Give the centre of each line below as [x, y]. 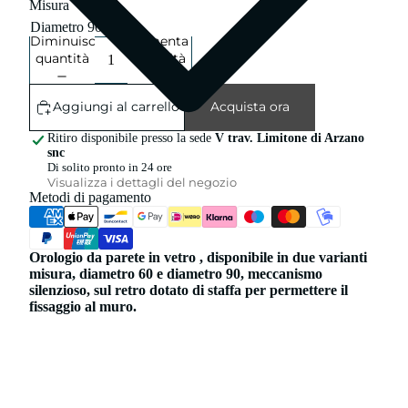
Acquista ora [250, 107]
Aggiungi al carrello [116, 107]
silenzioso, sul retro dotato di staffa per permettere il [189, 290]
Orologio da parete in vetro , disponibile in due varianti [198, 257]
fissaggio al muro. [83, 306]
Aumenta [159, 41]
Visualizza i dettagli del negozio [142, 182]
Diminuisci [65, 41]
